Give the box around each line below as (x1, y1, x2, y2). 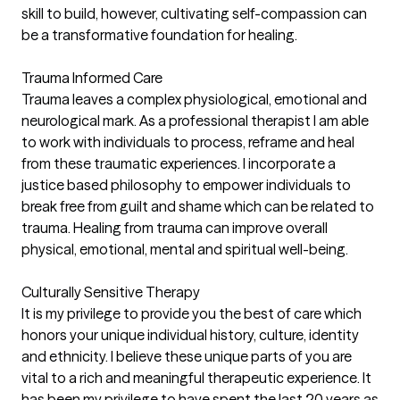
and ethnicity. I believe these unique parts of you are (21, 346, 352, 365)
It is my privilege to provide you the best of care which (21, 304, 362, 322)
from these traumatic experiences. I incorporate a (21, 154, 336, 172)
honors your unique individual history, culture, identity (21, 325, 359, 344)
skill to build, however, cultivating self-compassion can (21, 4, 367, 22)
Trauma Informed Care (21, 68, 162, 87)
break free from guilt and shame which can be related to (21, 196, 374, 215)
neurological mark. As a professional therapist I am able (21, 111, 369, 129)
